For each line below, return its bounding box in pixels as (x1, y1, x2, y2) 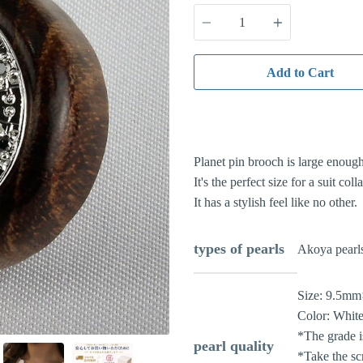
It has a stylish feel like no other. (194, 195, 357, 210)
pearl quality (194, 338, 274, 355)
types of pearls (194, 241, 284, 258)
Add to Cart (266, 65, 334, 79)
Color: (297, 309, 333, 323)
